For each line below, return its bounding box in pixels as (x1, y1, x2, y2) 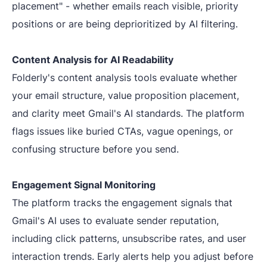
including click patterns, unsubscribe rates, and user (12, 232, 246, 244)
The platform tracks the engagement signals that (12, 197, 232, 209)
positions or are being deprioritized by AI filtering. (12, 18, 238, 30)
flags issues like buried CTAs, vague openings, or (12, 125, 233, 137)
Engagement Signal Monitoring (12, 179, 156, 191)
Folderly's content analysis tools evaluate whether (12, 72, 237, 83)
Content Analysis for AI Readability (12, 54, 173, 66)
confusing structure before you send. (12, 143, 179, 155)
